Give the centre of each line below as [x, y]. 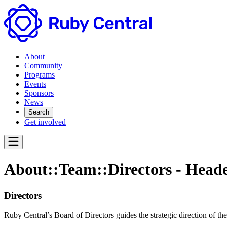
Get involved [45, 122]
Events [35, 84]
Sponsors [39, 93]
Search [39, 112]
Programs [40, 75]
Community [43, 66]
